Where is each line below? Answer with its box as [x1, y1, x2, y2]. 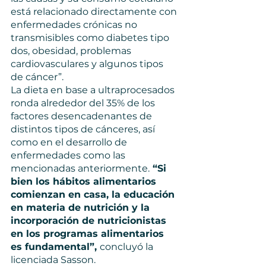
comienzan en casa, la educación [11, 189, 178, 200]
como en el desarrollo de [11, 137, 129, 148]
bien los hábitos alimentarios [11, 176, 159, 187]
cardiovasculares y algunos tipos [11, 58, 166, 69]
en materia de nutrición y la [11, 202, 153, 213]
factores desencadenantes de [11, 110, 154, 122]
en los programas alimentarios [11, 228, 167, 239]
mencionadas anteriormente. [11, 163, 150, 174]
